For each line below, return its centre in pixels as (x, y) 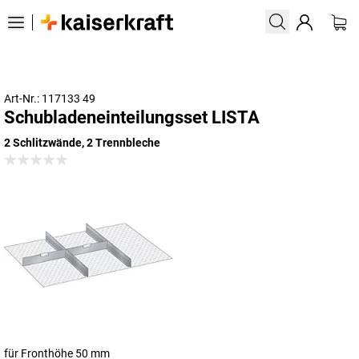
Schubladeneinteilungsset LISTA (132, 117)
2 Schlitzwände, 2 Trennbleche (82, 143)
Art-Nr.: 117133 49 (50, 99)
